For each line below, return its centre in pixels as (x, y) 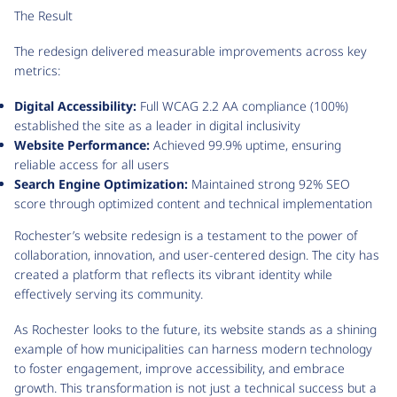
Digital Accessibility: (75, 106)
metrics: (37, 70)
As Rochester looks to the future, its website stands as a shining (195, 329)
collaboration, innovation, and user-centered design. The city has (197, 255)
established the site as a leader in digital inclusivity (157, 125)
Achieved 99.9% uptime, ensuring (245, 145)
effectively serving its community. (109, 294)
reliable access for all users (92, 164)
